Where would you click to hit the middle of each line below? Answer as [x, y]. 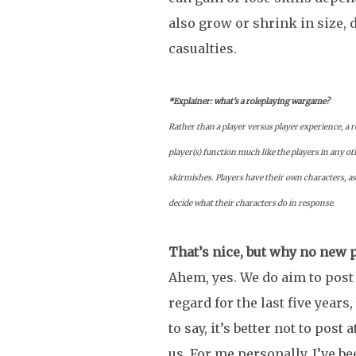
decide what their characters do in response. [252, 203]
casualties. [203, 48]
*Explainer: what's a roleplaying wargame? [249, 101]
